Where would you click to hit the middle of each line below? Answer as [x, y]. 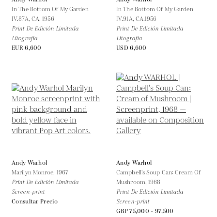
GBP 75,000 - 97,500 [145, 211]
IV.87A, [22, 19]
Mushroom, [132, 182]
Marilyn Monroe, [34, 172]
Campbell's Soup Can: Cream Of [158, 172]
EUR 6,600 [27, 48]
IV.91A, [126, 19]
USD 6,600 [132, 48]
